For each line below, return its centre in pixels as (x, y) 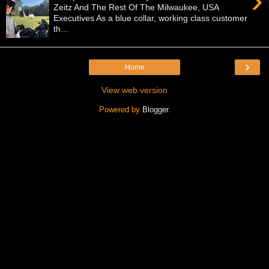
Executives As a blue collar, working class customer (151, 18)
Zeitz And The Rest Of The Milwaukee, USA (136, 7)
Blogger (155, 109)
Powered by (120, 109)
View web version (134, 90)
